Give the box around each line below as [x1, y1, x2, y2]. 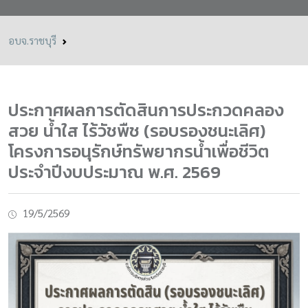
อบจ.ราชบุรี [8, 34, 56, 47]
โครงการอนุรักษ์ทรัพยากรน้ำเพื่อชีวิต [8, 138, 269, 164]
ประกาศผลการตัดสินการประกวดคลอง [8, 97, 284, 123]
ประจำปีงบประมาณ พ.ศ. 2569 [8, 159, 221, 185]
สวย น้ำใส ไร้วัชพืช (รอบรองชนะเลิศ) [8, 118, 265, 144]
